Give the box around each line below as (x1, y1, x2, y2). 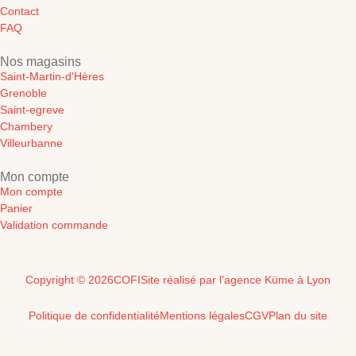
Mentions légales (160, 308, 245, 322)
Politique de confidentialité (29, 308, 160, 322)
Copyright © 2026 (25, 273, 114, 286)
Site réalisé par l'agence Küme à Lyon (141, 273, 331, 286)
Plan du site (269, 308, 327, 322)
